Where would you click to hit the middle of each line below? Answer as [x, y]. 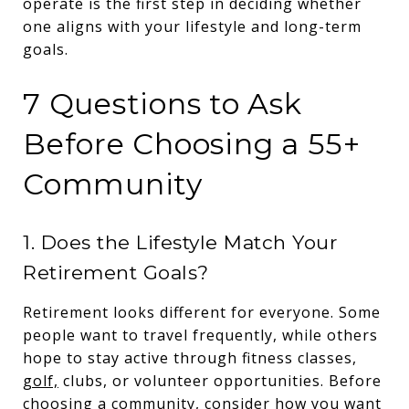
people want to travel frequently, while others [200, 335]
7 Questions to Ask [163, 103]
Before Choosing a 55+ [192, 143]
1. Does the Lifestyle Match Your [180, 242]
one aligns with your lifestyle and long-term [192, 26]
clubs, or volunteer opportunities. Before [220, 380]
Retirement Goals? [116, 272]
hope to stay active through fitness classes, [190, 357]
